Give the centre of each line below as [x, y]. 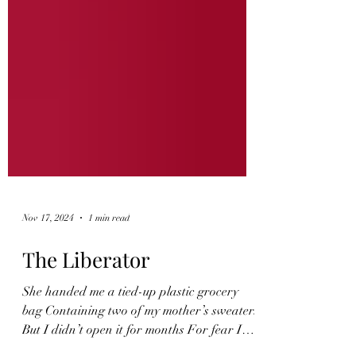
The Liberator [86, 331]
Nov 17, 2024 [48, 289]
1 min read [109, 289]
